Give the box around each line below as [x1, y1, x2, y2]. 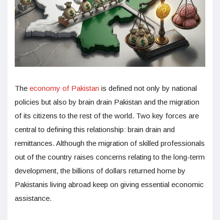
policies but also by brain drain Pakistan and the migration [15, 98, 199, 107]
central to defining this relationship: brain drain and [15, 125, 175, 134]
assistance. [15, 194, 52, 203]
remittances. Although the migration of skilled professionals [15, 139, 205, 148]
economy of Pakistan [29, 84, 99, 93]
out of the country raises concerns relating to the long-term [15, 153, 205, 162]
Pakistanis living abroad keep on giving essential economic [15, 180, 204, 189]
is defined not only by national [99, 84, 197, 93]
